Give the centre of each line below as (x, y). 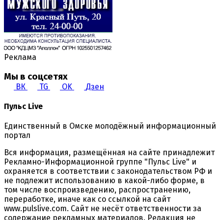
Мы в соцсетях (36, 76)
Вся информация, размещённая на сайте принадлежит (109, 153)
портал (17, 136)
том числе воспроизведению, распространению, (97, 190)
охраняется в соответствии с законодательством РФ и (108, 171)
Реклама (20, 57)
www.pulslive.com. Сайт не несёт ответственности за (103, 209)
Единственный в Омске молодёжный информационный (110, 126)
